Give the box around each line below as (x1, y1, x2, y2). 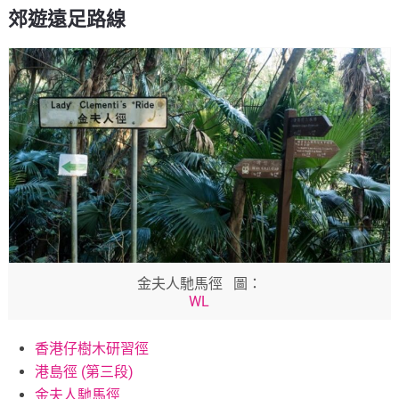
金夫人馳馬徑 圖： (136, 274, 262, 292)
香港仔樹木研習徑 (35, 339, 150, 357)
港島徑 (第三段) (35, 362, 134, 380)
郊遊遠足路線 (8, 8, 126, 31)
